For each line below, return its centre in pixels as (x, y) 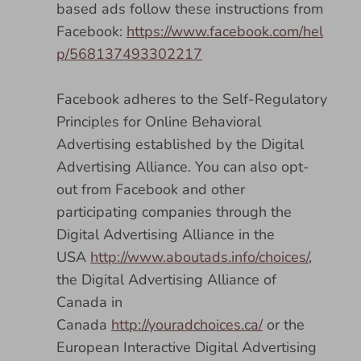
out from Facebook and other (151, 189)
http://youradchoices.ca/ (187, 325)
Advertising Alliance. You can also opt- (183, 167)
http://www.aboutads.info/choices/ (199, 257)
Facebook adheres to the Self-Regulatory (192, 99)
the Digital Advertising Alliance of (166, 280)
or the (284, 325)
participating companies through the (174, 212)
